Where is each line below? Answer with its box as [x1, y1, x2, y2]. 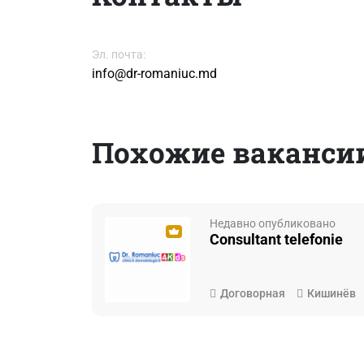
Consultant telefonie [210, 231, 344, 249]
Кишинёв [307, 287, 357, 301]
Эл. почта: [91, 48, 145, 62]
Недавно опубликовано [210, 217, 336, 231]
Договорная [220, 287, 286, 301]
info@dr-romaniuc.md [91, 66, 217, 82]
